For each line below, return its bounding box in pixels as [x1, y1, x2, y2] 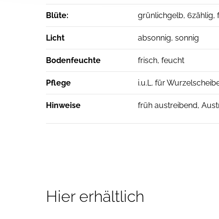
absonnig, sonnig [138, 33, 199, 43]
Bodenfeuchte [46, 56, 101, 65]
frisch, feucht [138, 56, 185, 65]
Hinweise [46, 101, 81, 110]
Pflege [46, 78, 71, 88]
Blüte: [46, 11, 69, 20]
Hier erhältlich [46, 187, 145, 205]
